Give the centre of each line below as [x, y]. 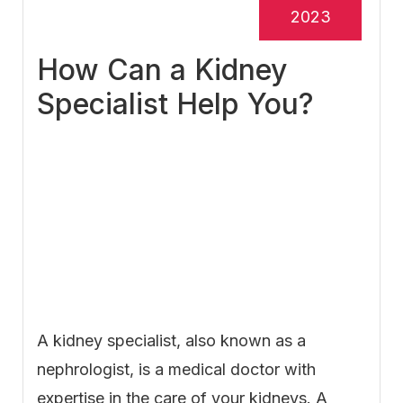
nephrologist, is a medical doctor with [176, 370]
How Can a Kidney [162, 70]
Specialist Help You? [175, 104]
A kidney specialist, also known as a [171, 341]
